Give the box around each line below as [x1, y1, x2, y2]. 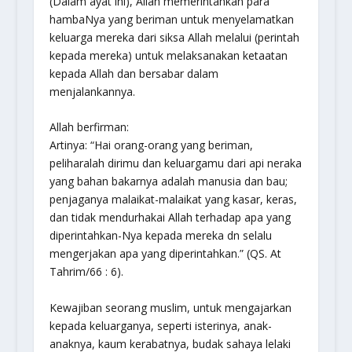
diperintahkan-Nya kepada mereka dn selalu [49, 228, 272, 244]
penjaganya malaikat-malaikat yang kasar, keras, [49, 192, 297, 207]
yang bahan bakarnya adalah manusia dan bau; [49, 174, 288, 189]
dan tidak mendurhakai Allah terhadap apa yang [49, 210, 291, 225]
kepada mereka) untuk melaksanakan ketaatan [49, 47, 288, 63]
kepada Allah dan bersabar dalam [49, 65, 218, 81]
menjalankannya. [49, 83, 135, 99]
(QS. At [246, 246, 281, 262]
